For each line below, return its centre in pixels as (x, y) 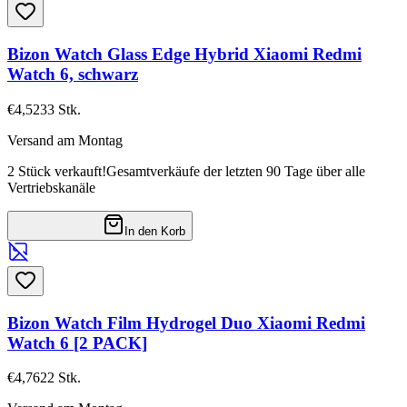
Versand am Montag (65, 140)
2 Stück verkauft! (57, 171)
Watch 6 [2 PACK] (77, 342)
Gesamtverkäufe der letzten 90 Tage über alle (236, 171)
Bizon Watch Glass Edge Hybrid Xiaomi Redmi (184, 55)
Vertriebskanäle (51, 187)
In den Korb (155, 231)
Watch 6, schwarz (73, 74)
